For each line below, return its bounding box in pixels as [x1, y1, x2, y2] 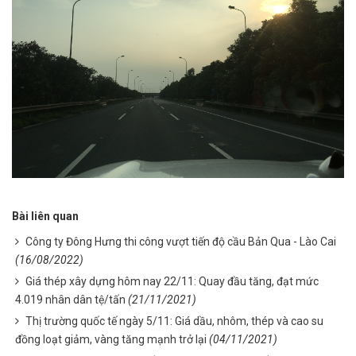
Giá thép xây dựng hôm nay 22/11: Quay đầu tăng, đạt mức [25, 275, 319, 288]
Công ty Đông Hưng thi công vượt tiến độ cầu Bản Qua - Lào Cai [25, 235, 336, 248]
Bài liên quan [12, 210, 79, 222]
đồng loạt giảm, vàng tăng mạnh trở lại [15, 333, 207, 346]
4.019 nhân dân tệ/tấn [15, 293, 126, 306]
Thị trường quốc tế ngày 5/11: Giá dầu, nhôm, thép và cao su [25, 315, 323, 327]
